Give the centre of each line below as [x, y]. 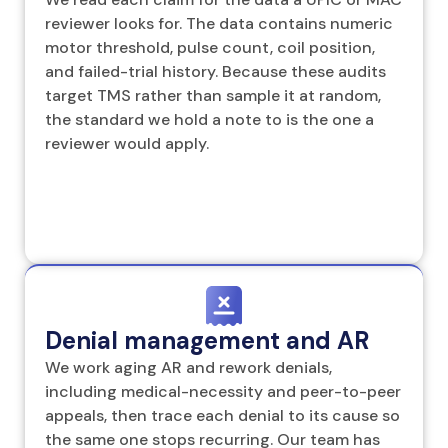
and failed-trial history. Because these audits [215, 71]
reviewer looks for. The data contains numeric [219, 23]
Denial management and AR [207, 340]
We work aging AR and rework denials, [188, 367]
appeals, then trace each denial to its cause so [222, 415]
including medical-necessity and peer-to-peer [223, 391]
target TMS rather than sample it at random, [213, 95]
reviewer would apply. [127, 143]
